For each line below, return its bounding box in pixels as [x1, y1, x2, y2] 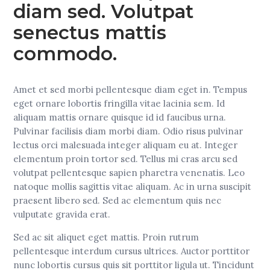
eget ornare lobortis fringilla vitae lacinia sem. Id [13, 97, 225, 109]
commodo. [13, 42, 118, 65]
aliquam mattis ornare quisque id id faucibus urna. [13, 111, 227, 123]
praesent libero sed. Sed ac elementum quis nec [13, 194, 222, 206]
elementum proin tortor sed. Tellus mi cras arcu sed [13, 152, 238, 165]
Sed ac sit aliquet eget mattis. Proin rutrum [13, 231, 199, 243]
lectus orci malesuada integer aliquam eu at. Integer [13, 139, 238, 151]
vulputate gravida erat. [13, 208, 111, 220]
